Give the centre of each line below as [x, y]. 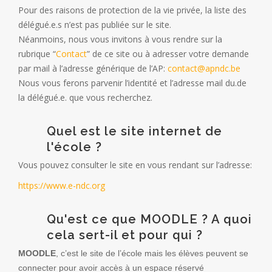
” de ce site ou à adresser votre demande [168, 53]
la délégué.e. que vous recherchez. [85, 97]
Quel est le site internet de [134, 131]
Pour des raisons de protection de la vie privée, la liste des [132, 10]
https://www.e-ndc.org [62, 185]
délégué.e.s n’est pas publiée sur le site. [95, 24]
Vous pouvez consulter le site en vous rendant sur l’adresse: [135, 165]
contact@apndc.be [204, 68]
